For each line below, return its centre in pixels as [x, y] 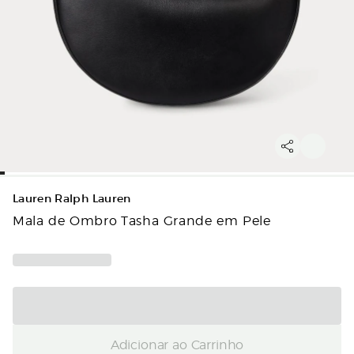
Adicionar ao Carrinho [177, 343]
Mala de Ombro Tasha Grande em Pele [142, 220]
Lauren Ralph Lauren [72, 199]
